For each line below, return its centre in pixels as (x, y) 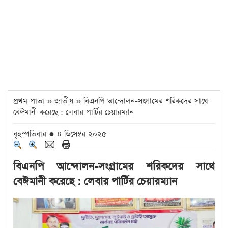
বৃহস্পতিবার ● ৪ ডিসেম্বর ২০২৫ (60, 134)
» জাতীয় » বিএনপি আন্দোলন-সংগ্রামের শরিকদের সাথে (126, 101)
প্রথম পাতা (29, 101)
